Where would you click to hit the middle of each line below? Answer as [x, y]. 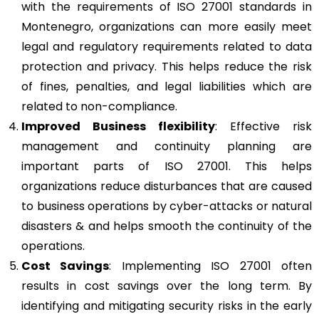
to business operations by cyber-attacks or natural [167, 206]
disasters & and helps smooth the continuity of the [167, 226]
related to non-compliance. [99, 106]
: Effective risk [263, 126]
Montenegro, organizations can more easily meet [167, 26]
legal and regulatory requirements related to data [167, 46]
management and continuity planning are [167, 146]
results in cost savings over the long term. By [167, 286]
